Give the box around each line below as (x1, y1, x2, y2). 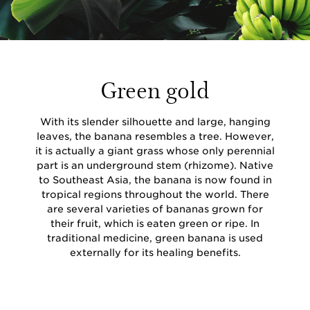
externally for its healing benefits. (69, 246, 241, 258)
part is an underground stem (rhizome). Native (37, 159, 273, 171)
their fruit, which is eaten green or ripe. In (51, 217, 259, 229)
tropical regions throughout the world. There (41, 188, 269, 200)
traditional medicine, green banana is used (47, 232, 263, 244)
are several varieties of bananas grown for (47, 203, 263, 215)
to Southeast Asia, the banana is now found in (38, 174, 272, 185)
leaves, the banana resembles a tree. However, (36, 130, 274, 142)
